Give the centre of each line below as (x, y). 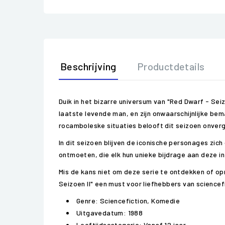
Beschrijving (88, 66)
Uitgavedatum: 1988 (110, 213)
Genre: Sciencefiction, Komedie (128, 201)
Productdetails (171, 66)
